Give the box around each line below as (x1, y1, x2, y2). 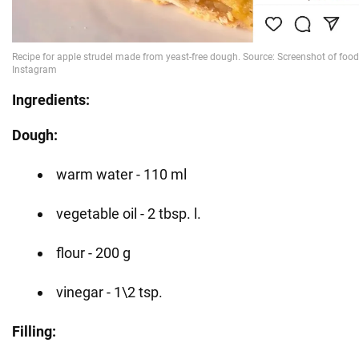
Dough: (12, 127, 58, 144)
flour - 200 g (56, 244, 131, 262)
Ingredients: (12, 91, 90, 109)
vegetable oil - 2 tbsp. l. (56, 205, 201, 223)
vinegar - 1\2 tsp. (56, 284, 163, 301)
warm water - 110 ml (56, 166, 187, 184)
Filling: (12, 323, 56, 341)
